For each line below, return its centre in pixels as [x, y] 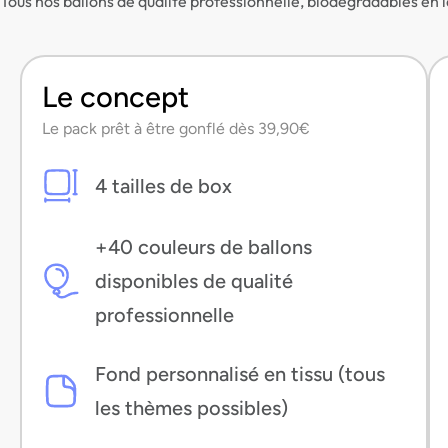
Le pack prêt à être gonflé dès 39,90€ [176, 128]
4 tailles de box [163, 185]
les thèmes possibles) [191, 407]
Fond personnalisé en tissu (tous [239, 373]
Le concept [115, 96]
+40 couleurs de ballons [203, 246]
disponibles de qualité [193, 280]
